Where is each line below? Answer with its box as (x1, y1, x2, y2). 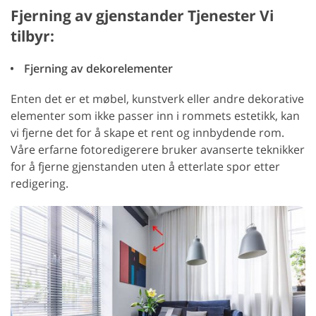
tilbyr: (11, 26, 54, 47)
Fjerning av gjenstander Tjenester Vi (11, 6, 274, 26)
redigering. (11, 176, 68, 192)
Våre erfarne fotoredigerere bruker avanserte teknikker (11, 142, 305, 158)
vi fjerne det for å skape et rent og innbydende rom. (11, 125, 284, 141)
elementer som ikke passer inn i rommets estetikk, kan (11, 108, 300, 124)
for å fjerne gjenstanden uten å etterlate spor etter (11, 159, 280, 175)
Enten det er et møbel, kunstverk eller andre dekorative (11, 91, 304, 107)
